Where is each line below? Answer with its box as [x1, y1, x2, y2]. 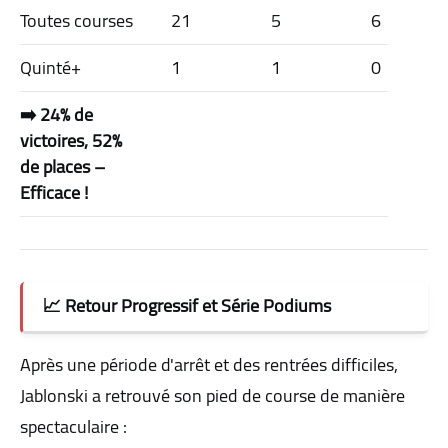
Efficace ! [20, 175, 88, 209]
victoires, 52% [20, 123, 122, 157]
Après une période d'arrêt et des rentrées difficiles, [20, 347, 398, 381]
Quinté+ [20, 50, 81, 84]
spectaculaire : [20, 409, 127, 443]
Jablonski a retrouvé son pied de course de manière [20, 378, 405, 412]
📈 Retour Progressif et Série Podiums [43, 288, 331, 322]
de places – [20, 149, 105, 183]
